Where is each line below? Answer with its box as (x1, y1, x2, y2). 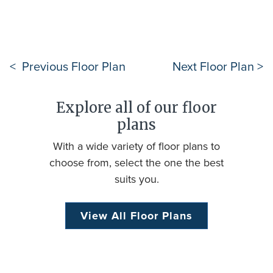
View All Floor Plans (80, 208, 193, 224)
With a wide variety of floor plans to (53, 138, 220, 154)
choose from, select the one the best (49, 155, 224, 171)
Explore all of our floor (56, 99, 217, 116)
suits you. (114, 171, 159, 187)
